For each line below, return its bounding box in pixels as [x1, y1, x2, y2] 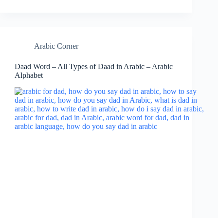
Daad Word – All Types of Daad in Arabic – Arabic [15, 62, 173, 71]
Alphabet [15, 71, 43, 80]
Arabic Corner [34, 42, 78, 51]
